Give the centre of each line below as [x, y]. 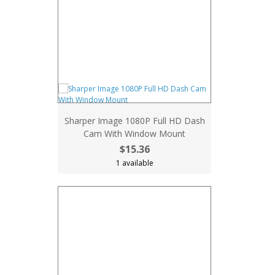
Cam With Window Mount [134, 134]
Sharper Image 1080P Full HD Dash [134, 121]
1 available [134, 163]
